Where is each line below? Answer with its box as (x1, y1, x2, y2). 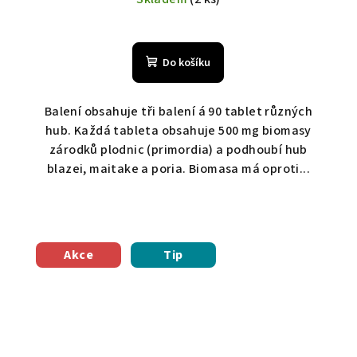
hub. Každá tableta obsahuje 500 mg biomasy (45, 122, 312, 140)
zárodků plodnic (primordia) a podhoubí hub (49, 141, 308, 159)
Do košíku (163, 55, 211, 72)
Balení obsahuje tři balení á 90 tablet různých (44, 103, 313, 121)
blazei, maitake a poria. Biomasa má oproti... (46, 160, 310, 178)
